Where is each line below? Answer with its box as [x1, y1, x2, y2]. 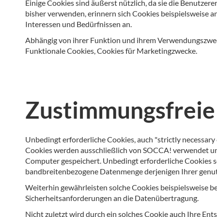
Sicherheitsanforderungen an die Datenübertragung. [25, 193, 199, 202]
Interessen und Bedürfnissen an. [25, 19, 132, 29]
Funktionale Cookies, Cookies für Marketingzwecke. [25, 46, 197, 55]
